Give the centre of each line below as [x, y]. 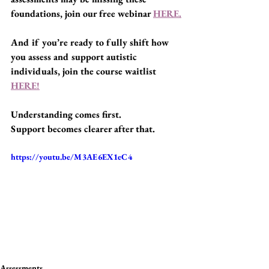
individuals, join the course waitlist [85, 71]
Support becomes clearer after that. [83, 129]
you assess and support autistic [75, 57]
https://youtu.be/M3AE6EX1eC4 [71, 157]
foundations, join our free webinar [82, 14]
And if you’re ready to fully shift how [91, 42]
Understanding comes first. [66, 114]
